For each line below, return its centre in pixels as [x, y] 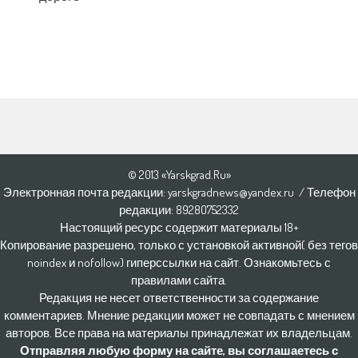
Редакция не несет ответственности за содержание [179, 298]
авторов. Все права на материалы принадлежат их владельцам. [179, 333]
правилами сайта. [179, 280]
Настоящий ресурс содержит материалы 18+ [179, 227]
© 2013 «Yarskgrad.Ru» [179, 175]
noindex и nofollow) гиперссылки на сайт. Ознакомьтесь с [179, 263]
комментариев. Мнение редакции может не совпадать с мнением [179, 315]
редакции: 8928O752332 [179, 210]
